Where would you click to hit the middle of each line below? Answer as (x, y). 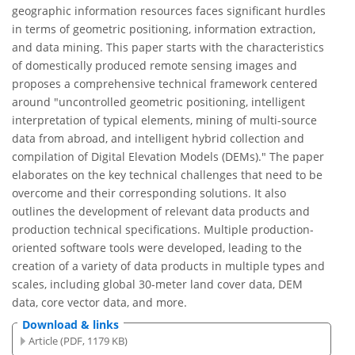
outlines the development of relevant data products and (161, 212)
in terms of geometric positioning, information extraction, (164, 29)
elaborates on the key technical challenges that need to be (167, 175)
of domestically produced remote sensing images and (155, 66)
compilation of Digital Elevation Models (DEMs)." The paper (168, 157)
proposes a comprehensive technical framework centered (165, 84)
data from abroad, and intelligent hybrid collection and (158, 139)
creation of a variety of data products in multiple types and (168, 266)
